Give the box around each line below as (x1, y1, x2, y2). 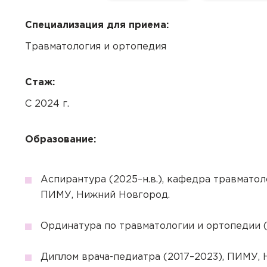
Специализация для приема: (25, 21, 169, 30)
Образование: (25, 135, 96, 144)
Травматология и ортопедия (25, 42, 166, 51)
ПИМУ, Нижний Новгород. (40, 191, 170, 200)
